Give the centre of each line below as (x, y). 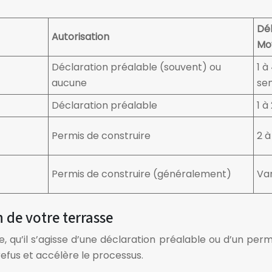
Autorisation (80, 37)
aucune (69, 83)
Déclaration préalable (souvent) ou (136, 67)
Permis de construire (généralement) (141, 174)
